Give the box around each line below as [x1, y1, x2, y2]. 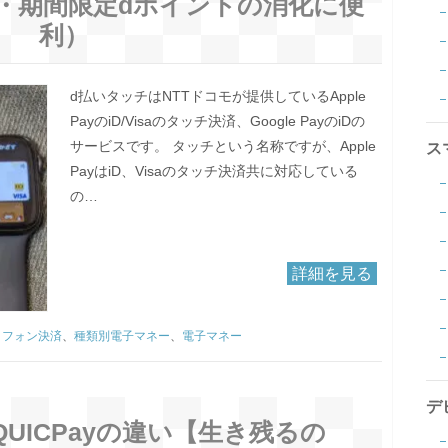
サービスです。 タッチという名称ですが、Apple [69, 138, 376, 155]
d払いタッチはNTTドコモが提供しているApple [69, 88, 366, 105]
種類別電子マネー [74, 329, 170, 344]
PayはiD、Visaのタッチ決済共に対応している [69, 163, 358, 180]
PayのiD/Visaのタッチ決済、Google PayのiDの [69, 113, 365, 130]
